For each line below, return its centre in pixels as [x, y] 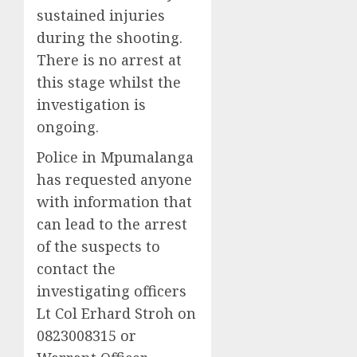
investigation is [91, 104]
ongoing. [68, 126]
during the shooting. [110, 37]
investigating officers [112, 290]
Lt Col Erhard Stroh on [116, 313]
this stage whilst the [109, 82]
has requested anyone [114, 179]
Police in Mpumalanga [115, 157]
